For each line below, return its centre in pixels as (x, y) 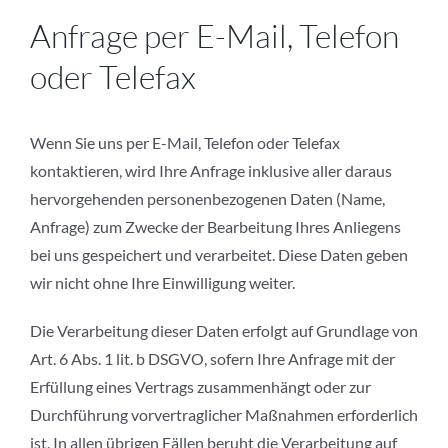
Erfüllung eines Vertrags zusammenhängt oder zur (200, 387)
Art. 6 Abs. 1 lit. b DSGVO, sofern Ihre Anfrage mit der (212, 359)
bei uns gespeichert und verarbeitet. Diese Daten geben (219, 255)
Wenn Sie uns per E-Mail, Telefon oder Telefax (185, 143)
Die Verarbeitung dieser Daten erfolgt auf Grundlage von (224, 331)
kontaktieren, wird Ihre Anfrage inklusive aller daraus (211, 171)
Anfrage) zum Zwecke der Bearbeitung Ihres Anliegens (215, 227)
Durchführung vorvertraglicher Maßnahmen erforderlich (224, 415)
